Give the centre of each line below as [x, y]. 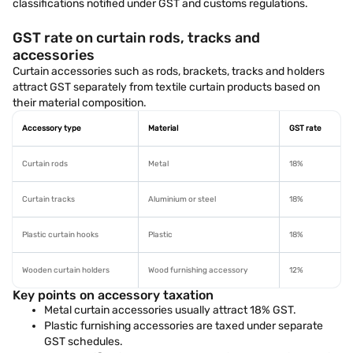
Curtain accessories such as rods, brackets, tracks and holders [169, 71]
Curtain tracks [48, 199]
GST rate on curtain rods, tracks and [136, 38]
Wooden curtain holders [66, 270]
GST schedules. [84, 342]
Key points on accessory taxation [113, 295]
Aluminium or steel [182, 199]
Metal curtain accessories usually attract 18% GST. [170, 310]
